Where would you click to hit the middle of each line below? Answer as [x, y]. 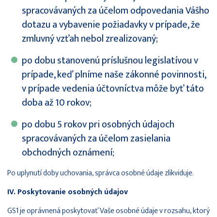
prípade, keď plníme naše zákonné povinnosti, [114, 74]
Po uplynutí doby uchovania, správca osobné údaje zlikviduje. [101, 173]
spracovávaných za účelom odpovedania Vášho [116, 10]
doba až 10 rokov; [57, 102]
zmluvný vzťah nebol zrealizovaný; [90, 39]
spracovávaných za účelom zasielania [96, 138]
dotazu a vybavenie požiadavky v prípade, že [111, 24]
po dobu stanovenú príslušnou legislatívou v [110, 60]
